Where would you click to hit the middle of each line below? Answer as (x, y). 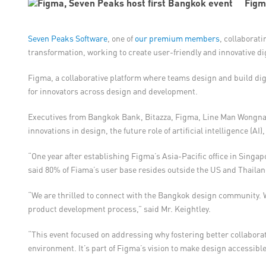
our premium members (177, 38)
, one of (121, 38)
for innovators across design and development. (113, 91)
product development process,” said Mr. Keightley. (119, 209)
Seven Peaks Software (68, 38)
